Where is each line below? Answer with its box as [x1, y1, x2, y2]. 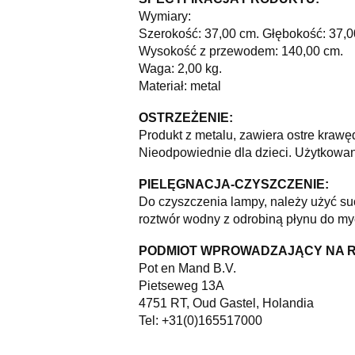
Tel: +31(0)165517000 [138, 314, 262, 327]
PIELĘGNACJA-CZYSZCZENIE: [138, 177, 329, 191]
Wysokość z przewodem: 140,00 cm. [138, 44, 343, 58]
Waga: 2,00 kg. [138, 62, 222, 75]
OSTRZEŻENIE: [138, 111, 233, 124]
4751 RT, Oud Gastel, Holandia [138, 296, 317, 310]
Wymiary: [138, 10, 194, 23]
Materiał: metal [138, 79, 221, 93]
